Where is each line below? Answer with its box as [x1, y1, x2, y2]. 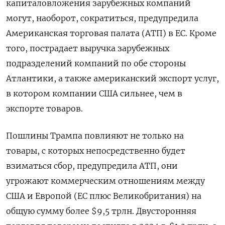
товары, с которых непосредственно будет [6, 145, 185, 156]
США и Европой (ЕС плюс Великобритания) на [6, 190, 201, 201]
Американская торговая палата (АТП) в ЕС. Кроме [6, 28, 216, 38]
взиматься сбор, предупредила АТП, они [6, 160, 178, 171]
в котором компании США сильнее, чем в [6, 88, 182, 98]
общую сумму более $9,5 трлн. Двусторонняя [6, 205, 196, 216]
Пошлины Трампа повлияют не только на [6, 130, 184, 141]
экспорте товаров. [6, 103, 83, 114]
